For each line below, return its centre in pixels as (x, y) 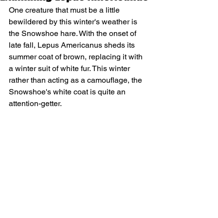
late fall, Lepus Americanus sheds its (73, 45)
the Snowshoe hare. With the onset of (73, 33)
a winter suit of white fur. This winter (70, 68)
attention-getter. (35, 103)
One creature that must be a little (65, 10)
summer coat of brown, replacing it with (77, 57)
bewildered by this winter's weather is (74, 22)
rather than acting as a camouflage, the (76, 80)
